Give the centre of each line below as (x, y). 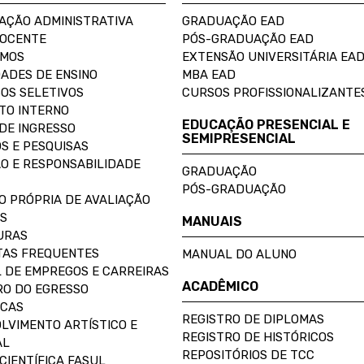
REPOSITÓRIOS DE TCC (248, 355)
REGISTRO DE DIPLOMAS (253, 319)
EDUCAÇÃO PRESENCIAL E (266, 125)
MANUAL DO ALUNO (239, 254)
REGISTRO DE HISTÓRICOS (258, 337)
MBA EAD (209, 75)
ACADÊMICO (220, 286)
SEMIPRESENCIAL (239, 139)
